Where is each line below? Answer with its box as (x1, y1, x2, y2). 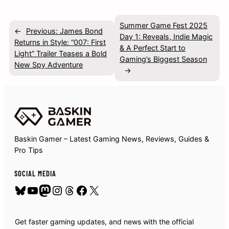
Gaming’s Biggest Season (120, 54, 207, 63)
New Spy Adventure (14, 60, 83, 69)
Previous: (26, 26, 58, 35)
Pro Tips (14, 145, 43, 154)
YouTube (26, 182, 76, 197)
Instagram (51, 182, 109, 197)
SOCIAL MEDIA (14, 169, 56, 178)
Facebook (75, 182, 132, 197)
